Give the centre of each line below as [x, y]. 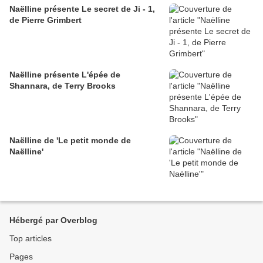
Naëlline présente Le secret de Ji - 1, [82, 9]
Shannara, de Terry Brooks [63, 86]
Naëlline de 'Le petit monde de [70, 140]
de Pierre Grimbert [45, 20]
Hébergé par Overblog [53, 220]
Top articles [31, 238]
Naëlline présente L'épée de [65, 75]
